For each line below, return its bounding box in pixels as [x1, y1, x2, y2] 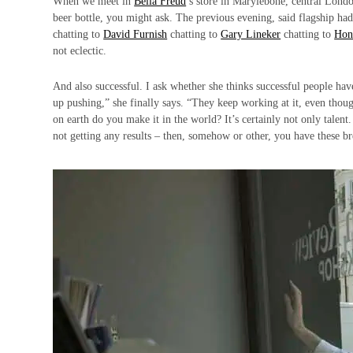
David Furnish [103, 28, 168, 40]
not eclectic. [53, 44, 107, 57]
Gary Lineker [221, 28, 281, 40]
